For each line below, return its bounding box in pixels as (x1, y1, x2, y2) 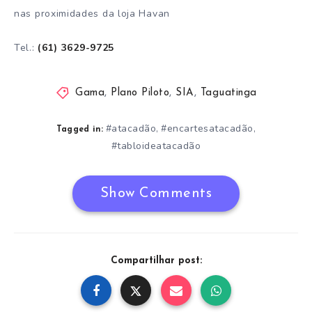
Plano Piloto (111, 88, 169, 99)
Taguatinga (200, 88, 257, 99)
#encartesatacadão (161, 122, 253, 136)
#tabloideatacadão (111, 139, 201, 153)
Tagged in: (56, 125, 104, 134)
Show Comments (100, 187, 212, 201)
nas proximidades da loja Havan (14, 6, 170, 20)
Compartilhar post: (110, 256, 202, 267)
